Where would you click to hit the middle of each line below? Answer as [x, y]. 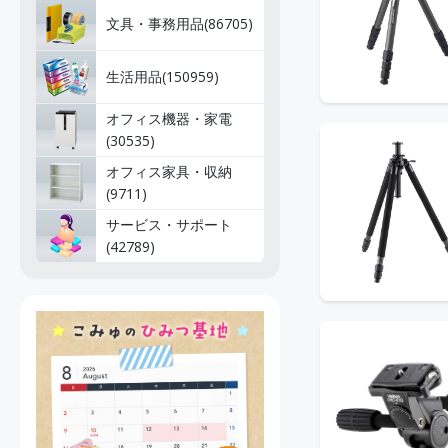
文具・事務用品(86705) [179, 23]
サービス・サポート [169, 224]
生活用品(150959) [162, 76]
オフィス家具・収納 [169, 171]
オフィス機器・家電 [169, 118]
